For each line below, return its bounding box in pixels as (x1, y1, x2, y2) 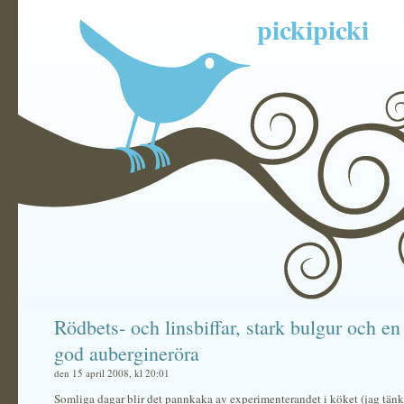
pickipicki (257, 9, 369, 49)
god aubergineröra (54, 340, 199, 366)
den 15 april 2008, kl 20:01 (54, 366, 170, 380)
